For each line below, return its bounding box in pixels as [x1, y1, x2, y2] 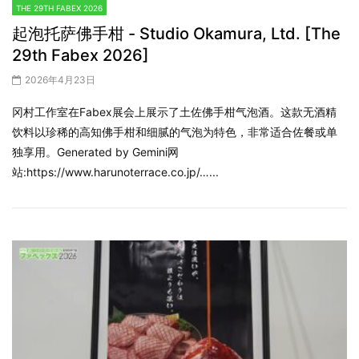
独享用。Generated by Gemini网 [12, 144, 179, 159]
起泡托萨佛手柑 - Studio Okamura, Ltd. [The [12, 23, 341, 43]
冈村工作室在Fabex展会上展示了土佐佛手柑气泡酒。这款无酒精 [12, 104, 337, 119]
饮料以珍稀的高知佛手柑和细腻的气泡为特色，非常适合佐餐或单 [12, 124, 337, 139]
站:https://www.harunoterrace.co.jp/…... [12, 164, 219, 179]
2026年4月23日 [25, 73, 95, 86]
